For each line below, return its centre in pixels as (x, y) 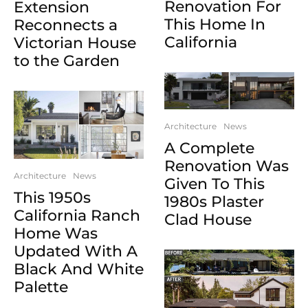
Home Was (56, 234)
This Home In (215, 25)
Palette (41, 287)
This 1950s (52, 198)
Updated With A (76, 252)
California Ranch (77, 216)
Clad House (208, 220)
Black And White (79, 269)
